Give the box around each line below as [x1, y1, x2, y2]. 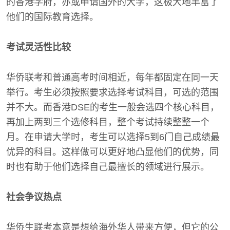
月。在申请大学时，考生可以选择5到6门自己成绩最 [6, 131, 220, 142]
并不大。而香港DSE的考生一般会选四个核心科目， [6, 102, 219, 112]
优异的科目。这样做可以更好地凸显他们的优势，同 [6, 146, 219, 157]
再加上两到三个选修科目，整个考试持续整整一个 [6, 117, 209, 127]
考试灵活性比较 [6, 42, 71, 52]
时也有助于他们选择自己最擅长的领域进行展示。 [6, 161, 209, 172]
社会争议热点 [6, 191, 62, 202]
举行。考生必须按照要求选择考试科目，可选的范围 [6, 87, 219, 98]
